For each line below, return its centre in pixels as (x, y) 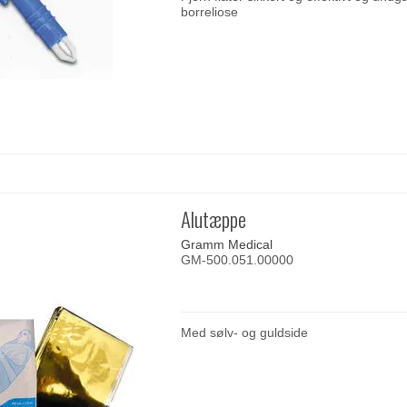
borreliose (210, 11)
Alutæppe (214, 218)
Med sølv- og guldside (245, 332)
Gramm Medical (227, 244)
